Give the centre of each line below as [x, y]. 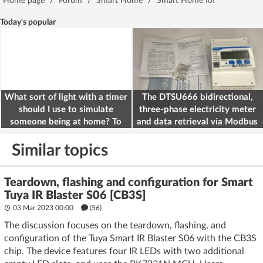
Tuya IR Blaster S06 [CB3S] [75, 195]
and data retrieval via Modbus [197, 122]
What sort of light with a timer [66, 97]
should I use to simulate [66, 109]
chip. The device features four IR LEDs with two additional [124, 251]
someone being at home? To [66, 122]
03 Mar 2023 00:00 [43, 208]
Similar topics [60, 150]
